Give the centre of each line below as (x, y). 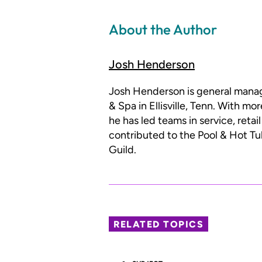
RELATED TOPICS (159, 224)
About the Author (163, 30)
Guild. (123, 150)
